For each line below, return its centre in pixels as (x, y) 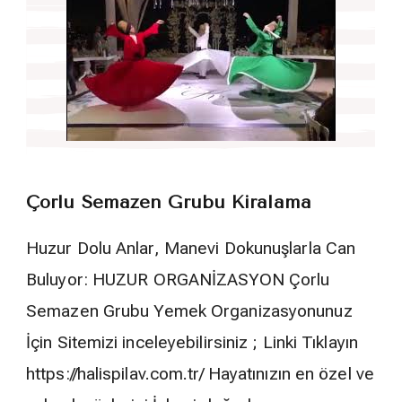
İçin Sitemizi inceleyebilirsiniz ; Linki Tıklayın (192, 343)
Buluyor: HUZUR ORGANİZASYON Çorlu (178, 280)
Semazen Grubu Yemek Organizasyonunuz (189, 311)
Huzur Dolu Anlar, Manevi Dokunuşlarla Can (191, 249)
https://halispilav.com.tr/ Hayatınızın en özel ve (200, 374)
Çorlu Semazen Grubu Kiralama (169, 203)
